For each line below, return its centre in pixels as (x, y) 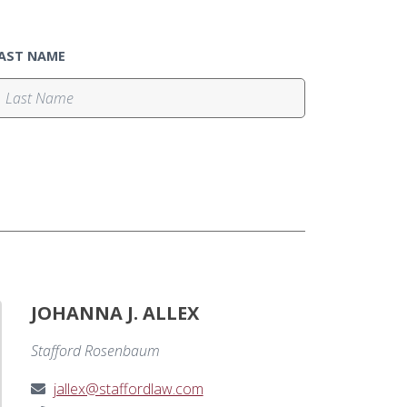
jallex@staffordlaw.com (128, 389)
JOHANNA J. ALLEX (114, 313)
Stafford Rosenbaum (95, 351)
